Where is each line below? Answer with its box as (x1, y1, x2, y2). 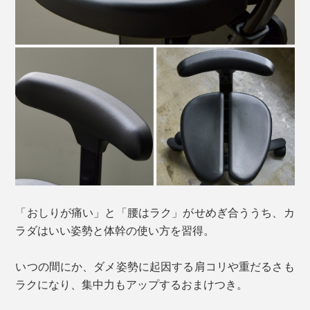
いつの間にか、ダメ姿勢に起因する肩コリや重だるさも (15, 258, 295, 275)
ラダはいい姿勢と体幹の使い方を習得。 (15, 222, 215, 239)
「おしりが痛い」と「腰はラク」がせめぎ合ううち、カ (15, 204, 295, 221)
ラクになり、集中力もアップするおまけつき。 (15, 276, 248, 293)
